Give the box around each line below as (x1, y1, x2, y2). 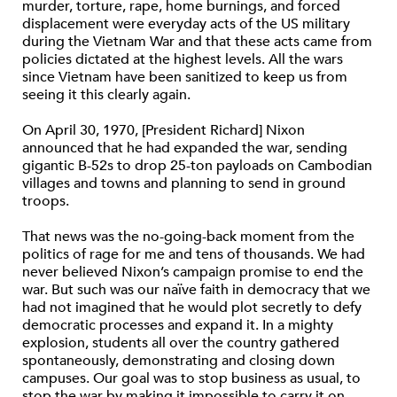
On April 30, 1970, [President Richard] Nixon (22, 121, 305, 141)
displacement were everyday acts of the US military (22, 14, 350, 35)
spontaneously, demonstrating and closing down (22, 351, 335, 371)
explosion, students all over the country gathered (22, 333, 339, 354)
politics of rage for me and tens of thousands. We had (22, 245, 365, 265)
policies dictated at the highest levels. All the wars (22, 50, 343, 70)
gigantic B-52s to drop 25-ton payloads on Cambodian (22, 156, 372, 176)
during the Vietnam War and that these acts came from (22, 32, 372, 52)
